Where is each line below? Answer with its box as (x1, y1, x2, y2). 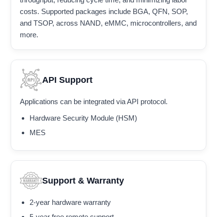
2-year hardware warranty (30, 198, 111, 207)
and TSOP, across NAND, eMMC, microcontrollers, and (20, 19, 197, 28)
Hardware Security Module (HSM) (30, 114, 137, 123)
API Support (42, 75, 93, 85)
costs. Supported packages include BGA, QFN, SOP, (20, 7, 188, 16)
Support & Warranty (42, 175, 124, 186)
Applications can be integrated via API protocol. (20, 97, 168, 106)
